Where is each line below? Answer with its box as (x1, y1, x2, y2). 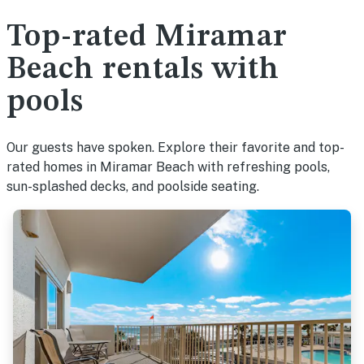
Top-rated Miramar (6, 22, 288, 53)
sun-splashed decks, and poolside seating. (6, 179, 259, 194)
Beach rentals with (6, 54, 279, 85)
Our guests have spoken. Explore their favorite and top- (6, 140, 344, 155)
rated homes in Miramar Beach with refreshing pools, (6, 159, 330, 175)
